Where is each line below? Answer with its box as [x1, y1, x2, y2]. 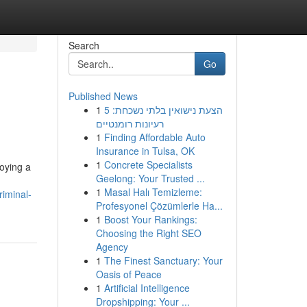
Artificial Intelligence [103, 281, 190, 295]
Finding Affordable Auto [103, 130, 206, 144]
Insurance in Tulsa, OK [95, 144, 195, 158]
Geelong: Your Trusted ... [95, 171, 205, 185]
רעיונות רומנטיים [95, 116, 164, 130]
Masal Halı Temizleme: [103, 185, 202, 199]
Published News [68, 89, 138, 103]
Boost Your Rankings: [103, 212, 197, 226]
